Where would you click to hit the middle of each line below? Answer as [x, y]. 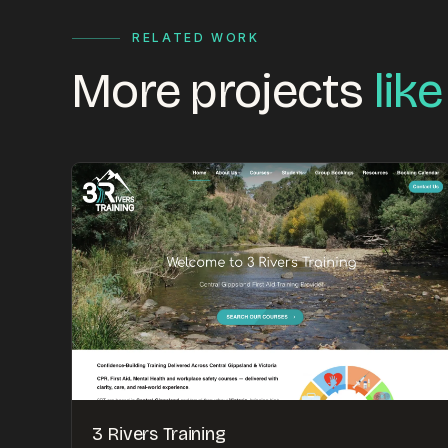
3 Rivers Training [159, 433]
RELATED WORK [196, 37]
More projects [223, 91]
